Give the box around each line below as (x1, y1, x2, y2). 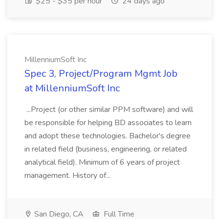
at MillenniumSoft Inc (24, 82, 120, 95)
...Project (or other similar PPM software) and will (24, 104, 193, 115)
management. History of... (24, 170, 112, 181)
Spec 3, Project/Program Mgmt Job (24, 67, 177, 80)
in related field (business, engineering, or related (24, 144, 187, 154)
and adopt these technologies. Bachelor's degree (24, 131, 191, 141)
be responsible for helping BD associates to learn (24, 117, 192, 128)
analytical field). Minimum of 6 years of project (24, 157, 180, 168)
